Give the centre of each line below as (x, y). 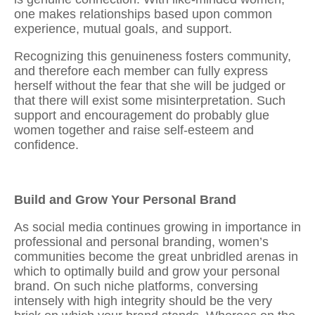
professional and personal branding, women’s (141, 242)
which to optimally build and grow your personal (147, 271)
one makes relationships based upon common (143, 14)
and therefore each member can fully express (141, 71)
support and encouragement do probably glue (142, 115)
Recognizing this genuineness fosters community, (153, 56)
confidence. (48, 144)
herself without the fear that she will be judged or (150, 85)
